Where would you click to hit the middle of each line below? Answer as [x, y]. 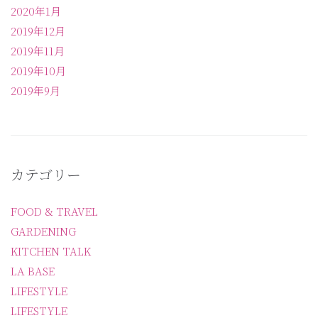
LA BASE [33, 270]
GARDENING [43, 231]
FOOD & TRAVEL [54, 211]
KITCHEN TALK [51, 251]
